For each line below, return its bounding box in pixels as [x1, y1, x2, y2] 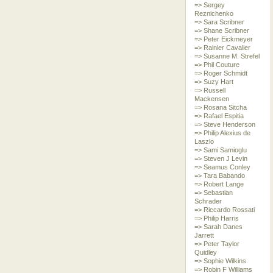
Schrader [194, 197, 222, 205]
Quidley [194, 249, 217, 256]
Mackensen [194, 95, 229, 102]
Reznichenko [194, 10, 233, 17]
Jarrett [194, 232, 214, 239]
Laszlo [194, 138, 214, 145]
